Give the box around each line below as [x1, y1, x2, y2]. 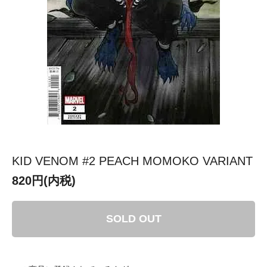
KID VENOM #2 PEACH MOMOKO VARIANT [12, 154, 253, 167]
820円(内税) [12, 173, 76, 187]
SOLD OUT [105, 212, 162, 225]
